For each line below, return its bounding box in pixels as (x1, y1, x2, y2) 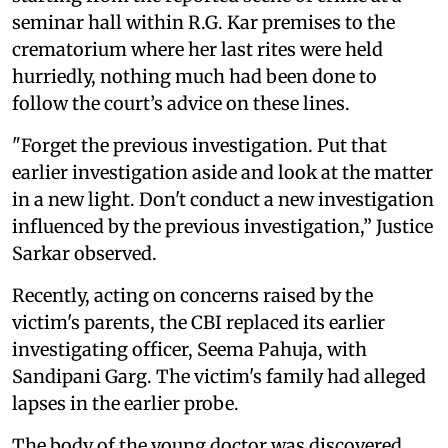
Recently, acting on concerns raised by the (12, 283, 373, 307)
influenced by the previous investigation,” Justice (12, 214, 433, 238)
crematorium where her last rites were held (12, 37, 383, 61)
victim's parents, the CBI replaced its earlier (12, 310, 385, 334)
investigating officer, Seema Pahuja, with (12, 337, 367, 361)
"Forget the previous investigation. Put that (12, 133, 387, 157)
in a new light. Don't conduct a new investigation (12, 187, 434, 211)
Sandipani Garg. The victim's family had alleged (12, 364, 426, 388)
